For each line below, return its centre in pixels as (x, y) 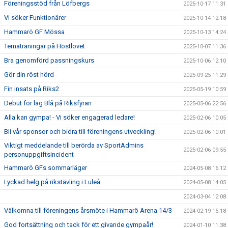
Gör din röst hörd (29, 75)
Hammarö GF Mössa (34, 32)
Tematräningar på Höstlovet (45, 46)
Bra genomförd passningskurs (49, 60)
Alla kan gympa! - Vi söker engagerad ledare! (69, 117)
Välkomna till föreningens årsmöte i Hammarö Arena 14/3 (88, 210)
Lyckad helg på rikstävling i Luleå (52, 182)
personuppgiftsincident (39, 154)
